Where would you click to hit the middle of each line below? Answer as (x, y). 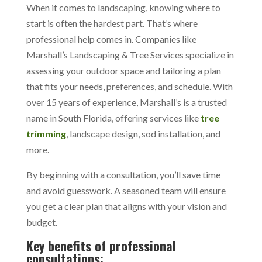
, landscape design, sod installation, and (143, 134)
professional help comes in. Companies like (111, 39)
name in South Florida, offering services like (112, 118)
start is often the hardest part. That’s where (112, 23)
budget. (42, 222)
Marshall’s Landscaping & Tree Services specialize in (130, 55)
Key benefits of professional (101, 246)
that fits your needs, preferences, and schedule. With (129, 86)
